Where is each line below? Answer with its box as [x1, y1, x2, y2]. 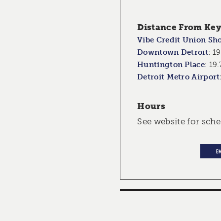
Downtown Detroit [137, 48, 208, 57]
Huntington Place [137, 60, 205, 70]
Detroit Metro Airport [137, 73, 220, 82]
